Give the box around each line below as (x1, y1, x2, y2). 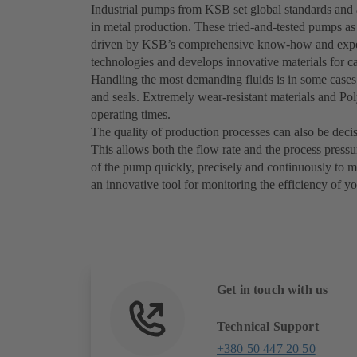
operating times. (91, 108, 171, 122)
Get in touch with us (217, 283, 328, 297)
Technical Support (217, 320, 319, 334)
